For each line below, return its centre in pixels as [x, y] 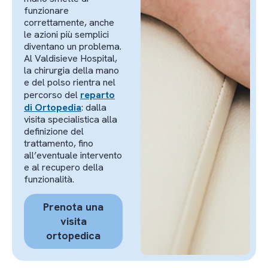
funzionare [46, 10]
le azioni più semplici [66, 34]
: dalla [94, 107]
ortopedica [74, 236]
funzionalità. [49, 179]
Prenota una [74, 207]
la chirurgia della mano [71, 70]
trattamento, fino [59, 143]
